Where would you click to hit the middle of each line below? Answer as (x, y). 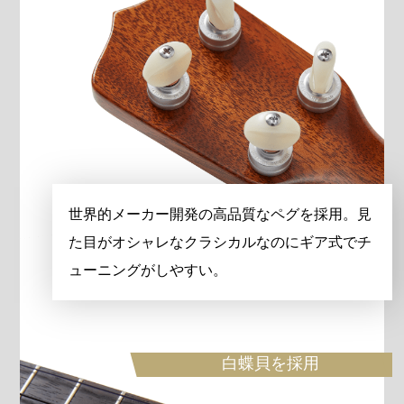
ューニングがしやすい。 (148, 270)
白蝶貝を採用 (271, 364)
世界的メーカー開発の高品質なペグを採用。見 (220, 214)
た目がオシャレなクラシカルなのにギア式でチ (220, 242)
